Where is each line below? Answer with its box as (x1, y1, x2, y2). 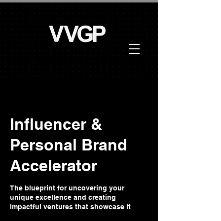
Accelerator (10, 156, 97, 175)
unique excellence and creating (10, 193, 116, 201)
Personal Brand (10, 135, 127, 154)
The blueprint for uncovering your (10, 184, 124, 192)
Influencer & (10, 114, 102, 133)
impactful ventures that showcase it (10, 203, 131, 211)
